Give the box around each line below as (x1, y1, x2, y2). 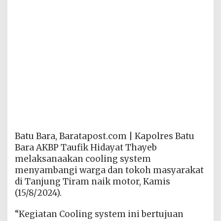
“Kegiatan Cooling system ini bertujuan (15, 208, 184, 220)
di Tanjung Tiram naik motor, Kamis (15, 176, 170, 187)
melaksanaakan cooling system (15, 153, 151, 164)
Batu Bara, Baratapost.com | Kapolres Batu (15, 130, 194, 142)
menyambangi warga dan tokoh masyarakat (15, 164, 204, 176)
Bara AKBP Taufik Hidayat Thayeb (15, 142, 157, 153)
